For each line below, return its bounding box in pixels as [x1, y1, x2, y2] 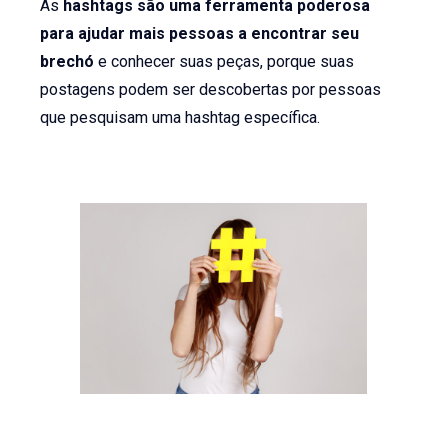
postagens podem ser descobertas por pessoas [40, 80, 382, 100]
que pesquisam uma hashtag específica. [40, 108, 321, 128]
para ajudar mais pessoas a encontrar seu [40, 24, 360, 44]
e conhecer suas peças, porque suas [94, 52, 355, 72]
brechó [40, 52, 95, 72]
